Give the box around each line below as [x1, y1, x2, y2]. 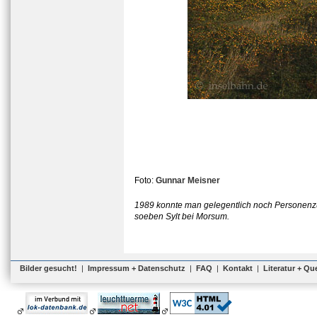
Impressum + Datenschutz [88, 264, 185, 272]
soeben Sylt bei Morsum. [134, 212, 229, 221]
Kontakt [223, 264, 253, 272]
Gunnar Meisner [156, 175, 220, 185]
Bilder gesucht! [20, 264, 77, 272]
